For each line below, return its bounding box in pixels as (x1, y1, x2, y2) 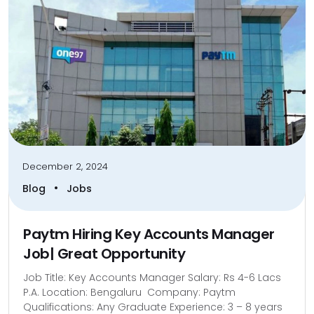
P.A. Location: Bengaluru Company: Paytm (23, 285, 235, 299)
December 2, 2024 (22, 159, 108, 173)
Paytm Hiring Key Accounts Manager (23, 224, 275, 244)
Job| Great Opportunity (23, 243, 189, 264)
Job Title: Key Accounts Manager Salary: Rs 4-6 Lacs (23, 270, 281, 285)
